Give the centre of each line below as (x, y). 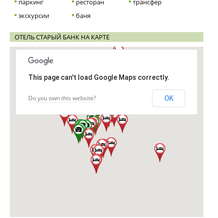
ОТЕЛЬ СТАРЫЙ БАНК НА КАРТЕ (62, 37)
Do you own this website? (62, 98)
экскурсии (34, 16)
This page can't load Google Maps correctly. (99, 77)
